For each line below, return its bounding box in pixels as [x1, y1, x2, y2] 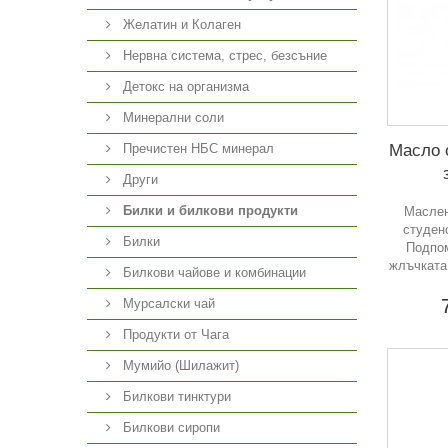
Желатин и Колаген [119, 17, 241, 32]
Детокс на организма [119, 79, 249, 94]
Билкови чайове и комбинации [119, 265, 306, 280]
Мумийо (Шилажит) [119, 358, 239, 373]
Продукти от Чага [119, 327, 229, 342]
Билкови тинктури [119, 389, 231, 404]
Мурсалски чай [119, 296, 215, 311]
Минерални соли [119, 110, 224, 125]
